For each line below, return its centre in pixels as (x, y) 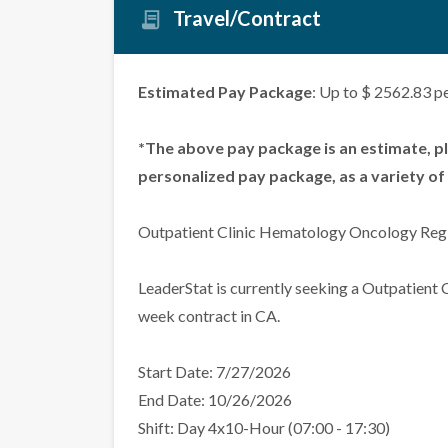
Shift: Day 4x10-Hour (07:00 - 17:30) (264, 428)
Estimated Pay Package (225, 92)
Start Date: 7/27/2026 (214, 372)
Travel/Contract (247, 18)
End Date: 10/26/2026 (215, 400)
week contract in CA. (209, 316)
